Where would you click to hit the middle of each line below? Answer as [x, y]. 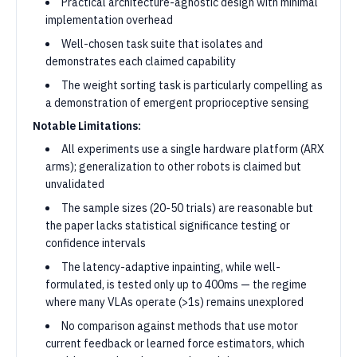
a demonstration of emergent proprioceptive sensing [177, 103]
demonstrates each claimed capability [141, 61]
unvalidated [75, 184]
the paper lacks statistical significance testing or [168, 226]
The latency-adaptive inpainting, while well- [171, 267]
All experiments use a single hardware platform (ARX [193, 149]
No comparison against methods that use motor [180, 326]
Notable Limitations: [87, 126]
